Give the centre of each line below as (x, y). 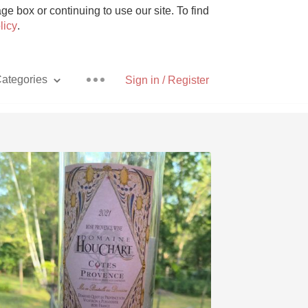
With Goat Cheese (95, 255)
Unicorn (95, 286)
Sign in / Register (167, 80)
